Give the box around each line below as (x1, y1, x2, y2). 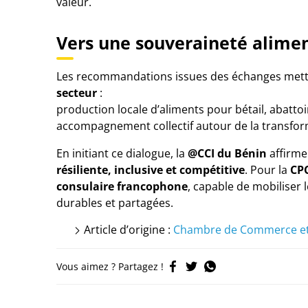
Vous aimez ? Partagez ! (56, 260, 164, 273)
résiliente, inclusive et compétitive (56, 162, 245, 177)
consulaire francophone (56, 179, 188, 194)
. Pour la (245, 162, 290, 177)
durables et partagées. (56, 195, 173, 210)
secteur (56, 85, 97, 100)
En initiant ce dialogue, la (56, 146, 188, 161)
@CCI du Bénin (188, 146, 267, 161)
